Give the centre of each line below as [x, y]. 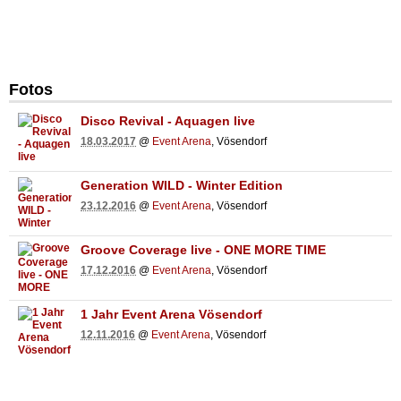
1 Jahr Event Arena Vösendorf [171, 314]
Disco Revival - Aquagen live [168, 120]
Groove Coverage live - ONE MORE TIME [203, 249]
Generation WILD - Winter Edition [182, 185]
